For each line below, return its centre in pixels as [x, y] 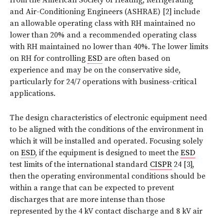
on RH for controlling [49, 58]
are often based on [136, 58]
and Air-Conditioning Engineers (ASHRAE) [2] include [105, 11]
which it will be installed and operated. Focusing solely [106, 141]
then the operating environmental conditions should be [108, 176]
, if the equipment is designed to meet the [108, 153]
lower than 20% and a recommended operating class [103, 35]
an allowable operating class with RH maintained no [102, 23]
